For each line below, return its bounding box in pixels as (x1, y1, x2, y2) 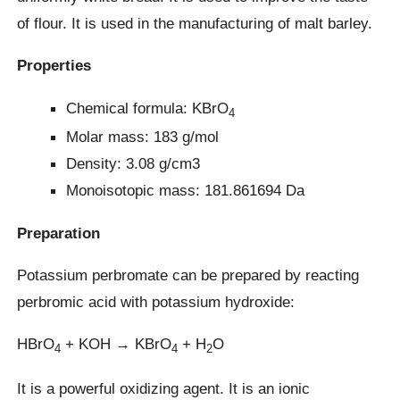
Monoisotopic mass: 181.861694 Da (66, 181, 305, 200)
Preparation (17, 223, 101, 242)
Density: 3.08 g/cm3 (66, 154, 201, 173)
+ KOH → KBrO (61, 335, 172, 354)
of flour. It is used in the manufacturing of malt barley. (17, 14, 373, 33)
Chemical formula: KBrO (66, 98, 229, 117)
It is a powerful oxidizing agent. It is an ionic (17, 379, 311, 397)
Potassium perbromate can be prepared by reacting (17, 265, 360, 284)
